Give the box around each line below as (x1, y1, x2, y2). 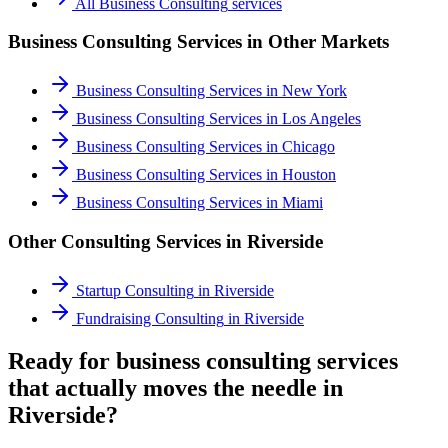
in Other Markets (242, 31, 389, 53)
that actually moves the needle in (8, 374, 343, 401)
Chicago (282, 138, 335, 156)
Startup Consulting (76, 281, 194, 299)
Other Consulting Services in (8, 230, 247, 252)
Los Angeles (282, 110, 361, 128)
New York (282, 82, 347, 100)
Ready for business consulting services (8, 347, 398, 374)
